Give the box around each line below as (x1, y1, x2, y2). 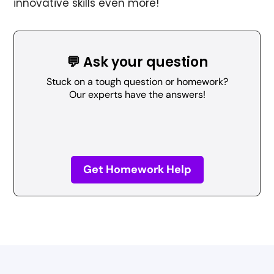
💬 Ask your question (66, 52, 208, 72)
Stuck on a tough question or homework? (46, 75, 228, 88)
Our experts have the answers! (68, 87, 206, 101)
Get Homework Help (83, 162, 191, 177)
